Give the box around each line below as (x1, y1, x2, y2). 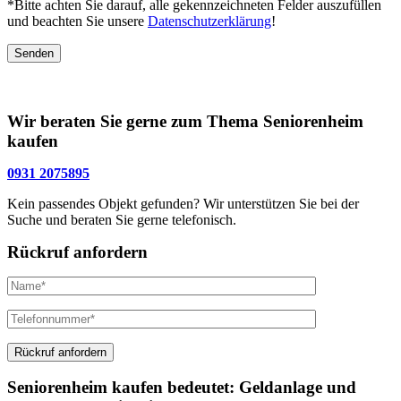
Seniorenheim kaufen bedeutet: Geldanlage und (7, 378, 356, 397)
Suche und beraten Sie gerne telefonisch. (7, 211, 236, 227)
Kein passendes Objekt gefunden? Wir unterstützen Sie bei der (7, 195, 359, 211)
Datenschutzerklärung (148, 13, 271, 29)
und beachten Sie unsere (7, 13, 148, 29)
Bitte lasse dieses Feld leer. (6, 44, 157, 59)
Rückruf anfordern (7, 242, 148, 261)
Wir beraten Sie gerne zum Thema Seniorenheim (7, 111, 363, 131)
